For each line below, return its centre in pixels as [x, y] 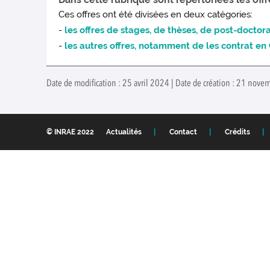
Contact [183, 132]
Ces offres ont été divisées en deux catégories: [156, 15]
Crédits [237, 132]
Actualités [124, 132]
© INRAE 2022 [70, 132]
